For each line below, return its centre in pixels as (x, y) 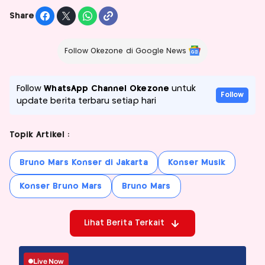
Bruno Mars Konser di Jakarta (84, 163)
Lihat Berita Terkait (124, 223)
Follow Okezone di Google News (125, 51)
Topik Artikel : (39, 135)
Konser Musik (197, 163)
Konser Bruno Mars (61, 187)
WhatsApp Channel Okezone (106, 89)
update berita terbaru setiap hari (86, 101)
